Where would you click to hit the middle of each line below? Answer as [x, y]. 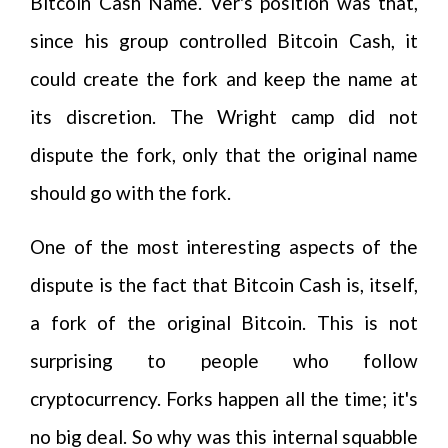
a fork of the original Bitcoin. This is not [224, 322]
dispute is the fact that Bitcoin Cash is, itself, [224, 284]
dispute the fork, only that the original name [224, 154]
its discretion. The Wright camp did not [224, 116]
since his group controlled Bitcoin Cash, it [224, 40]
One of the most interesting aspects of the [224, 246]
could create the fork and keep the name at [224, 78]
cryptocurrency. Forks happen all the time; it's [224, 398]
